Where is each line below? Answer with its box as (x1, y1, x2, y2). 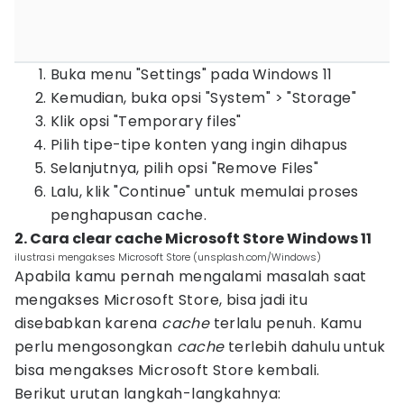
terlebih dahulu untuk (224, 336, 386, 357)
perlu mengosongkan (14, 336, 177, 357)
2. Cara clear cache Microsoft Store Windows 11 (14, 228, 372, 249)
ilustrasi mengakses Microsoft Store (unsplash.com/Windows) (14, 250, 321, 264)
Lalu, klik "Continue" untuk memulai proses (50, 181, 359, 202)
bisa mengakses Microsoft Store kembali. (14, 360, 320, 381)
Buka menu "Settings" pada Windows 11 (50, 64, 333, 85)
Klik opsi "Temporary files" (50, 111, 242, 132)
